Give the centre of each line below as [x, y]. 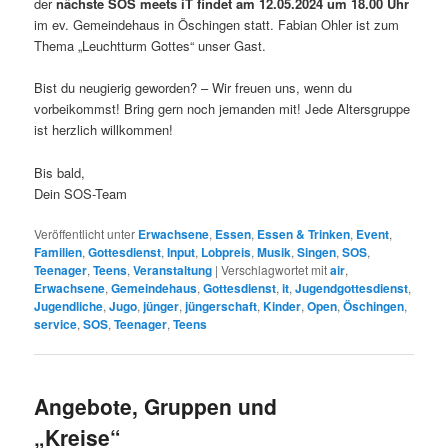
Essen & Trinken [304, 233]
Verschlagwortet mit [274, 269]
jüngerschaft [221, 305]
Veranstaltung [173, 269]
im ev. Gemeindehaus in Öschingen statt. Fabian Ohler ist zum [217, 25]
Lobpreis [226, 251]
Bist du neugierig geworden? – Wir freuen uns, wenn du [193, 88]
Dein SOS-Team [81, 193]
